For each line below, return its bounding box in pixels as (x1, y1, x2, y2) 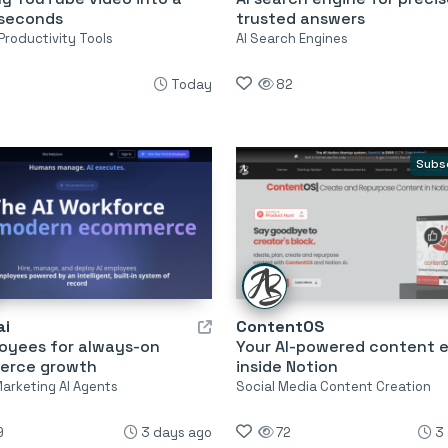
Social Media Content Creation (235, 378, 431, 396)
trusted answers (235, 8, 365, 30)
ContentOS (235, 316, 325, 338)
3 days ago (140, 424, 212, 442)
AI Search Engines (235, 30, 348, 48)
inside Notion (235, 356, 338, 378)
